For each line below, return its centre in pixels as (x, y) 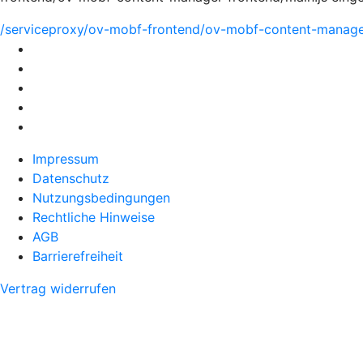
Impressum (66, 159)
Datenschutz (71, 178)
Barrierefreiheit (78, 256)
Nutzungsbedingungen (101, 198)
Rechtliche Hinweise (94, 217)
